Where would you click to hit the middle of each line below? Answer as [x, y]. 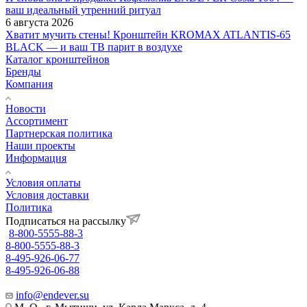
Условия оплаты [43, 182]
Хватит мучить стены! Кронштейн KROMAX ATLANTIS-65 [148, 34]
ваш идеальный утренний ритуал [83, 10]
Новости [26, 108]
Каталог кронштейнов [58, 59]
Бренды [23, 71]
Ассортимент [37, 121]
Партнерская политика [59, 133]
